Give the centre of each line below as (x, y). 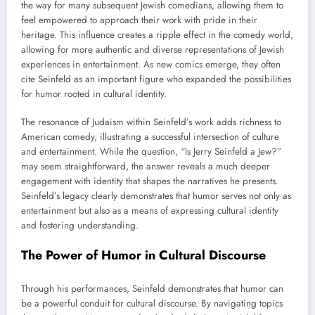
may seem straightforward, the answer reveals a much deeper (146, 166)
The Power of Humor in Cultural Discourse (143, 256)
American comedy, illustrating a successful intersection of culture (150, 137)
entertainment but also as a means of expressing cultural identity (150, 211)
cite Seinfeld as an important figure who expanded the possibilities (156, 79)
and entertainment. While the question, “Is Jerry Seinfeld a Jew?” (151, 152)
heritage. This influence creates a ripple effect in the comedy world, (157, 34)
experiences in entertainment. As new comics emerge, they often (151, 64)
